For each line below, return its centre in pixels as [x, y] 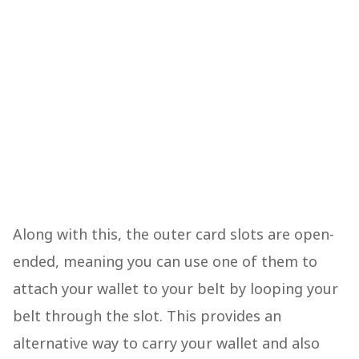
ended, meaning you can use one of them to [165, 262]
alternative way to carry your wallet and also [166, 343]
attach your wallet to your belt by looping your [175, 289]
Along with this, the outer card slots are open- [173, 234]
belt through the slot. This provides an [147, 316]
